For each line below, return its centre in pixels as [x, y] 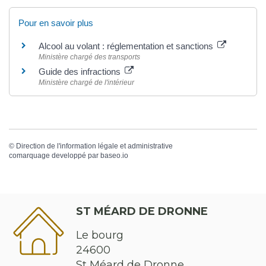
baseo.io [114, 155]
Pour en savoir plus [56, 23]
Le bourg [99, 235]
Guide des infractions [81, 71]
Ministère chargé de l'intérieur [86, 82]
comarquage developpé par [55, 155]
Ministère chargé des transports [89, 57]
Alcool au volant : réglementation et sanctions [127, 46]
